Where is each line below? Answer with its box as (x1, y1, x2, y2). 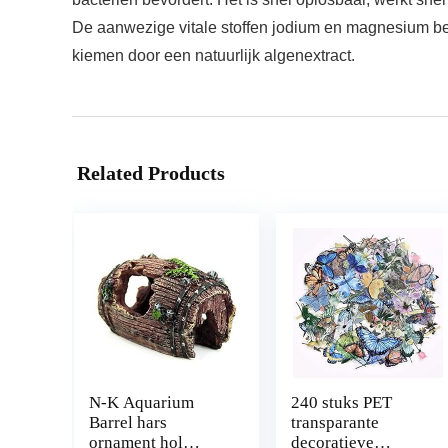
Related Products (77, 162, 225, 185)
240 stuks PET (290, 393, 392, 413)
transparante (290, 413, 379, 433)
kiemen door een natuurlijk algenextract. (72, 47, 355, 65)
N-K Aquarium (88, 393, 194, 413)
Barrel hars (88, 413, 167, 433)
